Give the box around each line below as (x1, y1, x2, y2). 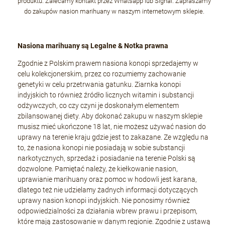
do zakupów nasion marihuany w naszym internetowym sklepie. (24, 7, 204, 15)
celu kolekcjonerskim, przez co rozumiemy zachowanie (18, 69, 186, 78)
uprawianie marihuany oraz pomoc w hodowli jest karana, (18, 175, 197, 183)
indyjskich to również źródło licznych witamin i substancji (18, 90, 194, 99)
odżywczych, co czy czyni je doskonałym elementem (18, 101, 179, 109)
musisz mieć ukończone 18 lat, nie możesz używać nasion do (18, 122, 206, 131)
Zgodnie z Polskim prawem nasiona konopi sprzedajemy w (18, 59, 198, 67)
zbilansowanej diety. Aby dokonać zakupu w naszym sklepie (18, 111, 202, 120)
